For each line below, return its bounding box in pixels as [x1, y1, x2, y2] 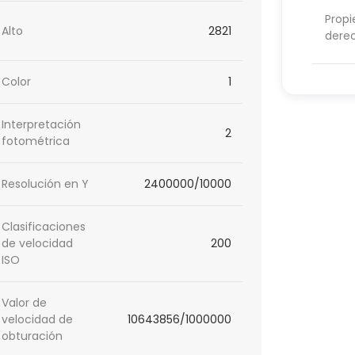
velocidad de [2, 311, 74, 328]
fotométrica [2, 133, 71, 150]
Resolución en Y [2, 176, 90, 193]
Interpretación [2, 116, 82, 133]
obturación [2, 328, 63, 345]
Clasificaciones [2, 219, 86, 235]
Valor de [2, 295, 48, 311]
